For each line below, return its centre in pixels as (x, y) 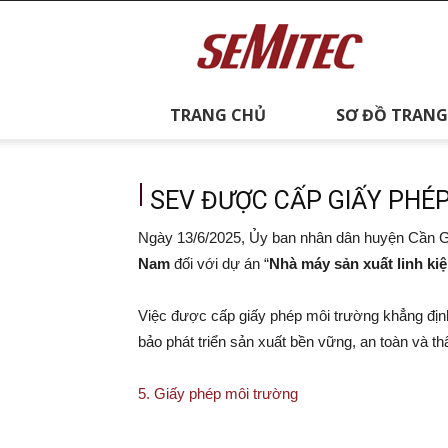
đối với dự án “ (219, 263)
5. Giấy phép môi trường (218, 393)
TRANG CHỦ (217, 115)
